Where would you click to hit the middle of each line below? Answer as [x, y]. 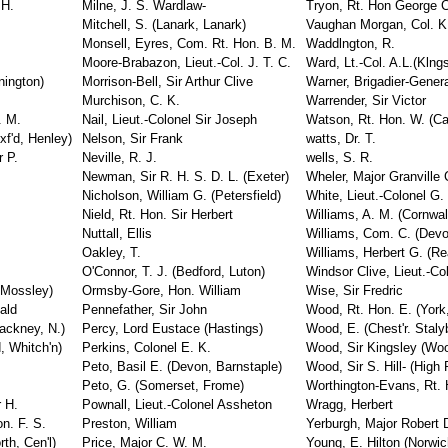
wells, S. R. [339, 157]
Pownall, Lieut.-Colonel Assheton [177, 404]
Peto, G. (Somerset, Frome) [163, 385]
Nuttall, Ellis [117, 233]
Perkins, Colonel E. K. [146, 347]
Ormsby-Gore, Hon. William [161, 290]
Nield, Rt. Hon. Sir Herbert [157, 214]
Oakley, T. [111, 252]
